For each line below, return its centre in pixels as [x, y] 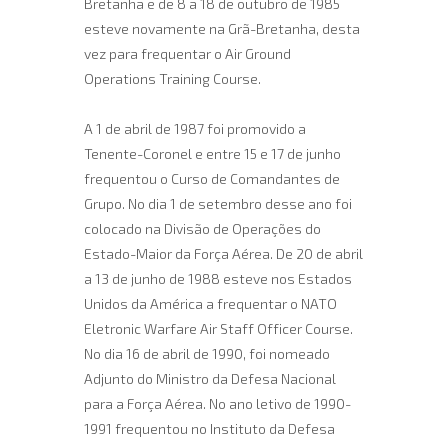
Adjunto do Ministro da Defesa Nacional [210, 378]
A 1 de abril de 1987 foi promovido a [195, 128]
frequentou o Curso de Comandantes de [212, 178]
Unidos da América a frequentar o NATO [210, 303]
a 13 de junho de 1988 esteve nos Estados [218, 278]
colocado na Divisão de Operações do [202, 228]
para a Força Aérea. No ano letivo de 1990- [217, 403]
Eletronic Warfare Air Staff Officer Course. [218, 328]
